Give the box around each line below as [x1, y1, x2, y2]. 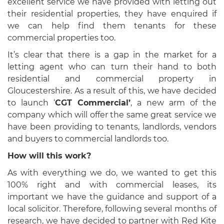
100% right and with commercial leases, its [7, 180, 216, 190]
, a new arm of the [130, 98, 216, 108]
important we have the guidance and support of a [7, 192, 216, 202]
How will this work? [7, 151, 91, 161]
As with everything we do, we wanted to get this [7, 168, 216, 178]
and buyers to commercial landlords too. [7, 134, 168, 144]
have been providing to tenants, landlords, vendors [7, 122, 216, 132]
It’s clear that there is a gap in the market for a [7, 50, 216, 60]
